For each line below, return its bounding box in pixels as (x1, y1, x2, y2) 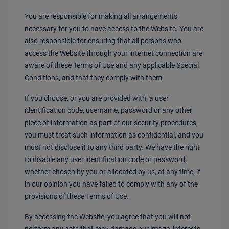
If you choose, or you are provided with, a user (25, 94, 169, 102)
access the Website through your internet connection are (25, 49, 202, 57)
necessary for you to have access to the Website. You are (25, 25, 203, 33)
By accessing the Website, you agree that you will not (25, 213, 191, 221)
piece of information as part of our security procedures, (25, 119, 198, 127)
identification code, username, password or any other (25, 106, 192, 114)
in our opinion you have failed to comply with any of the (25, 180, 198, 188)
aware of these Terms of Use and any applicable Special (25, 61, 199, 70)
